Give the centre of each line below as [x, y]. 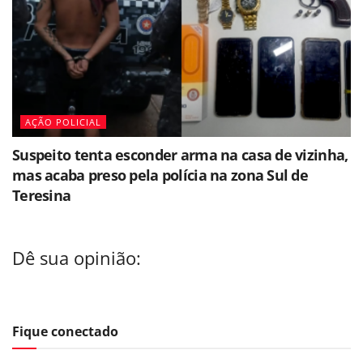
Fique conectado [65, 332]
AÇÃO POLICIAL [63, 122]
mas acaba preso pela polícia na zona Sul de [160, 175]
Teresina [42, 196]
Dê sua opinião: [77, 258]
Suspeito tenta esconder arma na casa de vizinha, [180, 155]
